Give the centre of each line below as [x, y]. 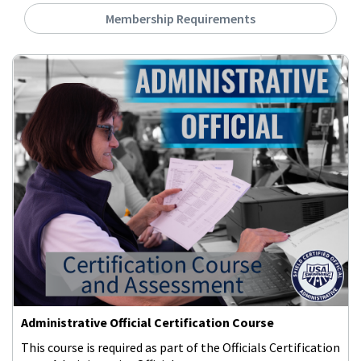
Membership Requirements [180, 19]
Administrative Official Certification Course [147, 322]
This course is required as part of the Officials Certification [180, 347]
